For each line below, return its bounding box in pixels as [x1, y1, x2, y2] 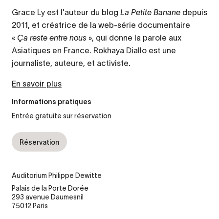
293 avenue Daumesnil [12, 193, 84, 201]
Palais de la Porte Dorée [12, 184, 88, 193]
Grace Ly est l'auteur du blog [12, 8, 120, 17]
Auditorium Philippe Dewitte [12, 172, 102, 180]
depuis [182, 8, 207, 17]
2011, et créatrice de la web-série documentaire [12, 21, 190, 30]
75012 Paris [12, 202, 48, 210]
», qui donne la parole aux [87, 33, 181, 43]
